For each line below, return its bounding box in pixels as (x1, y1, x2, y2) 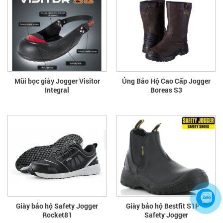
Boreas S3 (150, 85, 182, 95)
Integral (45, 85, 69, 95)
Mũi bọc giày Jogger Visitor (14, 76, 100, 86)
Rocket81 (42, 210, 72, 220)
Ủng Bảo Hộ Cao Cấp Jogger (121, 76, 211, 86)
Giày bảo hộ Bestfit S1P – (126, 201, 206, 211)
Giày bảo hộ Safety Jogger (16, 201, 98, 211)
